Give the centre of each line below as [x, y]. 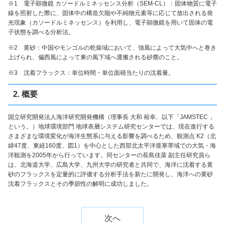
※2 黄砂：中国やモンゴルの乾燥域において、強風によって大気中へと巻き [112, 47]
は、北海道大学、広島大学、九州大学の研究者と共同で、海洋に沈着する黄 [110, 165]
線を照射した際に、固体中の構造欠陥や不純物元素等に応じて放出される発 [110, 13]
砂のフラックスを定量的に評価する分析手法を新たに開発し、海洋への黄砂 [110, 175]
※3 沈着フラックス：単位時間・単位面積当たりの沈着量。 [91, 73]
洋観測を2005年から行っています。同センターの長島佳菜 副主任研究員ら [109, 155]
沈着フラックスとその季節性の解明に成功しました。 [80, 184]
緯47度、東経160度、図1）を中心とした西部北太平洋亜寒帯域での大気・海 [112, 146]
